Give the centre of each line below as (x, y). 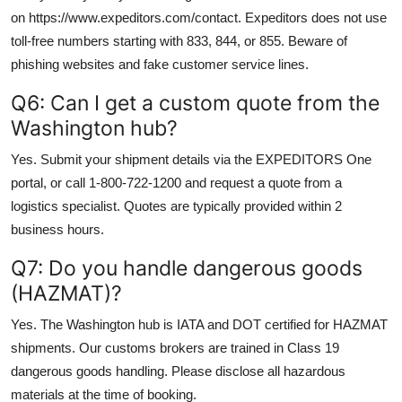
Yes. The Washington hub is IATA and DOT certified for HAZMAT (199, 324)
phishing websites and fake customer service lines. (160, 64)
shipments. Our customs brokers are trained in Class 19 (175, 347)
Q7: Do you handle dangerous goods (187, 267)
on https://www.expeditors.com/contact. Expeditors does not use (199, 17)
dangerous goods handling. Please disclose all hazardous (178, 371)
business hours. (57, 229)
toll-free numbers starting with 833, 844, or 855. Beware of (179, 40)
